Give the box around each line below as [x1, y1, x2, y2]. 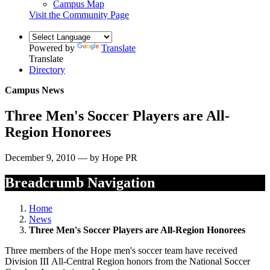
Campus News [5, 84, 64, 95]
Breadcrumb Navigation [5, 175, 155, 191]
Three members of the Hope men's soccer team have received [5, 245, 237, 256]
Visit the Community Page [29, 9, 129, 20]
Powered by [29, 42, 77, 53]
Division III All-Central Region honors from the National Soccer [5, 256, 250, 267]
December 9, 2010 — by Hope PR [5, 152, 137, 163]
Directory [29, 64, 65, 75]
